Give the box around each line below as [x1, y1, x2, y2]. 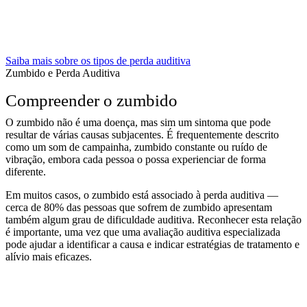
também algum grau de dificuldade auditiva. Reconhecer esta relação [5, 213, 302, 225]
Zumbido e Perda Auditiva [5, 66, 120, 79]
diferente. [5, 165, 46, 177]
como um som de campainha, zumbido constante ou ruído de [5, 140, 267, 153]
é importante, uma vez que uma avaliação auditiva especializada [5, 225, 280, 238]
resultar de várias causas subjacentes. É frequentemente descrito [5, 128, 279, 140]
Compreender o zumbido [5, 90, 177, 110]
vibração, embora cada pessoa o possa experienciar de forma [5, 153, 266, 165]
